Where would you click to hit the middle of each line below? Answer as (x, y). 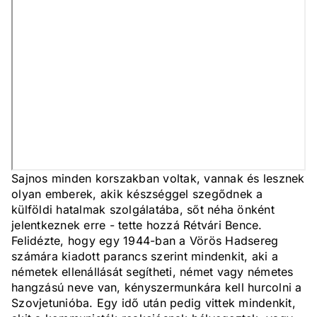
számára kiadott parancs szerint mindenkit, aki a (145, 257)
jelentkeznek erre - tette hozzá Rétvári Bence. (137, 225)
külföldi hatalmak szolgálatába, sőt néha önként (143, 210)
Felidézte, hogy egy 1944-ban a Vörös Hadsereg (145, 241)
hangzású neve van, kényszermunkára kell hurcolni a (157, 288)
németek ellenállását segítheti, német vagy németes (152, 272)
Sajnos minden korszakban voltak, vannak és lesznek (158, 179)
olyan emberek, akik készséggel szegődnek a (137, 194)
